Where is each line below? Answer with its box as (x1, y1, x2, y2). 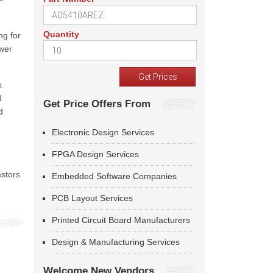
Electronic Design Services (52, 127, 154, 137)
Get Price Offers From (43, 98, 151, 110)
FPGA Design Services (52, 149, 139, 159)
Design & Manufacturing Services (52, 237, 180, 247)
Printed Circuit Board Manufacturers (52, 215, 190, 225)
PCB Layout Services (52, 193, 133, 203)
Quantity (43, 29, 79, 39)
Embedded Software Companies (52, 171, 177, 181)
